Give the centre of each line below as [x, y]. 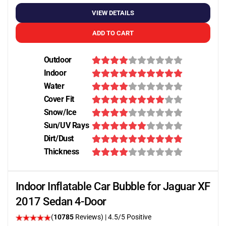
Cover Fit [59, 99]
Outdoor [58, 60]
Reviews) [89, 217]
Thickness [61, 152]
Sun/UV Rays [66, 125]
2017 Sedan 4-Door [61, 202]
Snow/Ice [60, 112]
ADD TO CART [113, 33]
